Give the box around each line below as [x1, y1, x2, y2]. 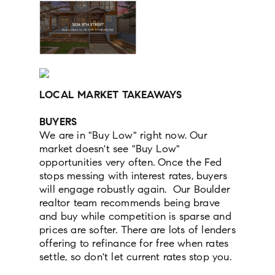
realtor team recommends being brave [39, 196, 220, 210]
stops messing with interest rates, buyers [39, 169, 228, 183]
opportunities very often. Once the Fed [39, 156, 222, 169]
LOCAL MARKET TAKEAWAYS [39, 88, 182, 102]
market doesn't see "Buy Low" [39, 142, 180, 156]
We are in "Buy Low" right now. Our [39, 129, 207, 142]
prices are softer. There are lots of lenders [39, 223, 236, 237]
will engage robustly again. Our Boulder [39, 183, 230, 196]
